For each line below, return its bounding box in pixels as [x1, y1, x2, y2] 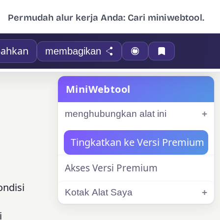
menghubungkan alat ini [65, 109, 166, 119]
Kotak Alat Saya [65, 187, 133, 197]
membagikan [45, 45, 101, 56]
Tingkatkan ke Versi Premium [71, 136, 204, 149]
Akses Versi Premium [65, 162, 158, 174]
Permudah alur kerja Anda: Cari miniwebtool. [8, 12, 204, 23]
